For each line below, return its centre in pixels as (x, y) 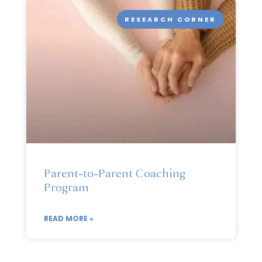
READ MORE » (68, 218)
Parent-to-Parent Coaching (114, 173)
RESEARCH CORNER (171, 19)
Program (66, 187)
